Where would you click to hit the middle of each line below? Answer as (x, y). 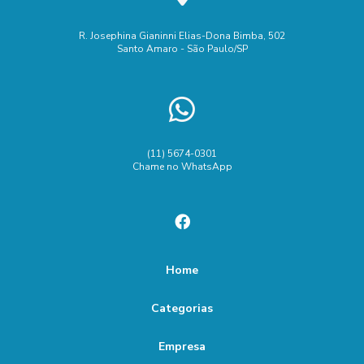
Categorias (182, 308)
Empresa (182, 346)
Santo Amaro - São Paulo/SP (182, 48)
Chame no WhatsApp (182, 166)
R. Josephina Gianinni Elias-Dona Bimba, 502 (182, 35)
